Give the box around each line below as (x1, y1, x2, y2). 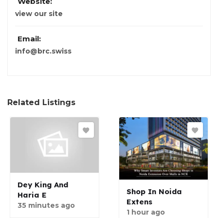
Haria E (18, 190, 47, 200)
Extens (127, 197, 152, 207)
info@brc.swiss (15, 47, 72, 56)
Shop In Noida (127, 187, 182, 197)
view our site (15, 9, 63, 18)
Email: (18, 34, 41, 44)
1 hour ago (127, 208, 165, 217)
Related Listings (7, 98, 75, 108)
